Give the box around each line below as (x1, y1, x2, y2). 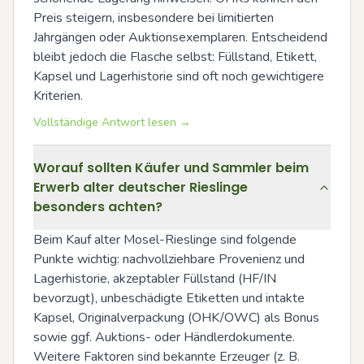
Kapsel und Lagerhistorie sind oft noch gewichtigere (33, 67, 324, 85)
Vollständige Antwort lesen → (33, 114, 191, 130)
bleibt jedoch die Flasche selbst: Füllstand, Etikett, (33, 47, 317, 66)
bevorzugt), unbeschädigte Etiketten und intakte (33, 288, 305, 307)
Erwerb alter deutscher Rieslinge (33, 177, 248, 197)
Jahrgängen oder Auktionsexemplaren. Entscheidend (33, 28, 327, 46)
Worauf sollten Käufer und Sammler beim (33, 158, 309, 177)
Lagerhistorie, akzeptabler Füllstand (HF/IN (33, 269, 276, 288)
